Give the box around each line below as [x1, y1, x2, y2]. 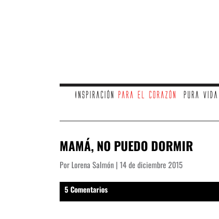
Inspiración [74, 90, 118, 100]
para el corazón [117, 90, 176, 100]
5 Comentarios [65, 183, 108, 195]
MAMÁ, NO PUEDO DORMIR [60, 136, 193, 154]
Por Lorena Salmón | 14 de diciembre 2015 [60, 158, 183, 171]
